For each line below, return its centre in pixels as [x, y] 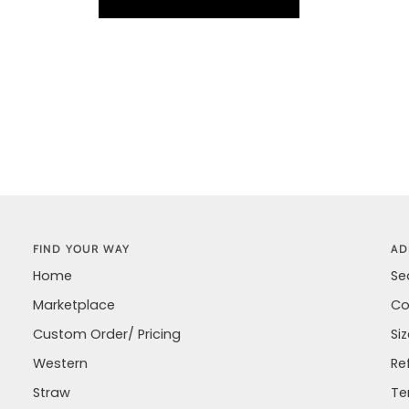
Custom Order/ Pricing [107, 334]
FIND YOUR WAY [82, 249]
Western [60, 363]
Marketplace [74, 305]
